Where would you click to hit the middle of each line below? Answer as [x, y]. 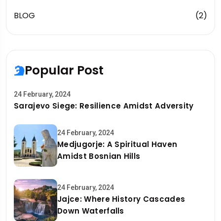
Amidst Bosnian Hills [99, 156]
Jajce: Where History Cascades [121, 199]
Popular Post [64, 70]
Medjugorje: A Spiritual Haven [117, 144]
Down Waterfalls [91, 211]
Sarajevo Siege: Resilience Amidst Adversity [104, 106]
